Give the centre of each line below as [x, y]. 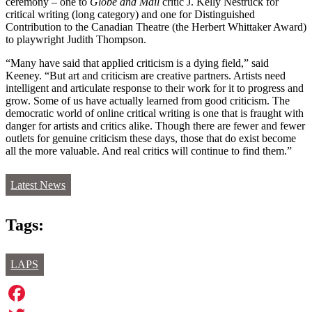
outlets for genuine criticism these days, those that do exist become [151, 139]
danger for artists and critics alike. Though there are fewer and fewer [155, 126]
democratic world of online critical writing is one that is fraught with [155, 114]
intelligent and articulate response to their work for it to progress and [155, 88]
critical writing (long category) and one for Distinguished [130, 15]
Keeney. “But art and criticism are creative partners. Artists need [146, 76]
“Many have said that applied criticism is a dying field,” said [137, 63]
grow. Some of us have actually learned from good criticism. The [148, 101]
